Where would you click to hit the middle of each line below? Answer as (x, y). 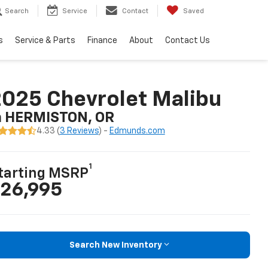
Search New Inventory (115, 245)
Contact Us (188, 41)
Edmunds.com (137, 131)
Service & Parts (45, 41)
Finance (102, 41)
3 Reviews (79, 131)
